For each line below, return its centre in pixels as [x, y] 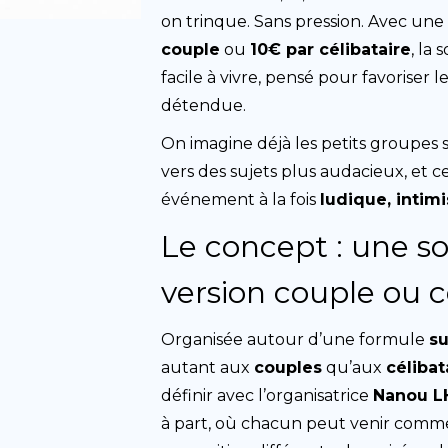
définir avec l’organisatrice [267, 395]
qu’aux [354, 367]
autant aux [208, 367]
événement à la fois [241, 199]
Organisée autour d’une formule [295, 339]
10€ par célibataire [331, 49]
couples [288, 367]
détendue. [204, 105]
